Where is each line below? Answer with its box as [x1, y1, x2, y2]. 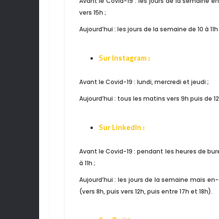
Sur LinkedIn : [98, 121, 145, 133]
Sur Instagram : [98, 52, 152, 64]
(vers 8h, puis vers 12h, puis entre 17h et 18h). [79, 187, 213, 196]
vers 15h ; [79, 8, 106, 17]
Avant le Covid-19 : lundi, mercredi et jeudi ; [79, 77, 209, 86]
